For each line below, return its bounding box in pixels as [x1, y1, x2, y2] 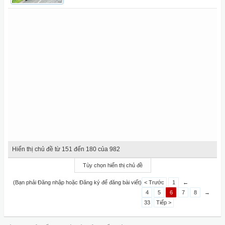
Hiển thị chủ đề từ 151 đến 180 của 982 [12, 146, 120, 153]
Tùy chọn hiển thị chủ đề [82, 162, 143, 168]
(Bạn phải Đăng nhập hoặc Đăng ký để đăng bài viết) [13, 179, 142, 185]
